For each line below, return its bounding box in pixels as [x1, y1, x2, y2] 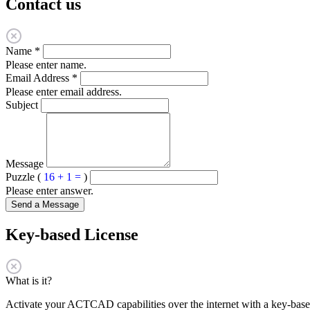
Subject [6, 98, 38, 111]
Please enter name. [6, 58, 86, 71]
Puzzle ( [6, 170, 44, 183]
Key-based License [6, 225, 138, 244]
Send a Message [11, 199, 79, 210]
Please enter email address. [6, 85, 122, 98]
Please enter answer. [6, 184, 93, 197]
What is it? [6, 274, 52, 286]
